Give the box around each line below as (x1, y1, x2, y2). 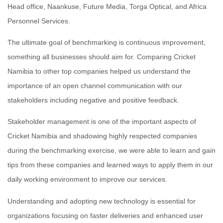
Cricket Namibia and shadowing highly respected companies (7, 132, 197, 140)
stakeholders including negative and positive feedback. (7, 96, 179, 104)
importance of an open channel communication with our (7, 81, 182, 90)
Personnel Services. (7, 16, 70, 25)
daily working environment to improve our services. (7, 175, 167, 184)
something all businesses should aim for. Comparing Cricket (7, 52, 196, 61)
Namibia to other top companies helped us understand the (7, 67, 191, 75)
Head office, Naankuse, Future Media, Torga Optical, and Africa (7, 2, 207, 10)
